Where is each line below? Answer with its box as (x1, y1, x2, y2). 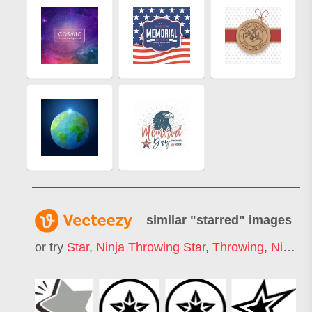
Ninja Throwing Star (96, 240, 205, 255)
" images (239, 212, 292, 227)
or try (35, 240, 67, 255)
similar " (146, 212, 196, 227)
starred (196, 212, 239, 227)
